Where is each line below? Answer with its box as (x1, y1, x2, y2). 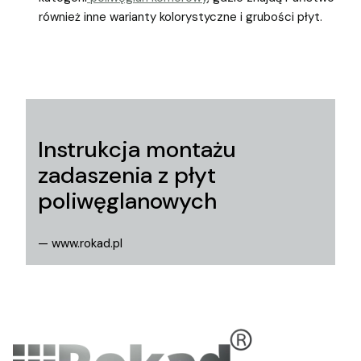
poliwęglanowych (38, 186, 217, 217)
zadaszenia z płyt (38, 160, 216, 191)
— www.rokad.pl (38, 235, 122, 252)
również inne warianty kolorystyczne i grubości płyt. (39, 9, 322, 26)
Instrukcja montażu (38, 135, 236, 165)
